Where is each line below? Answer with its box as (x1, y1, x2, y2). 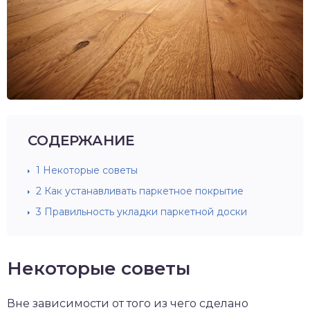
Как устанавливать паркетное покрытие (42, 184, 244, 197)
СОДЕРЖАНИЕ (28, 131, 134, 149)
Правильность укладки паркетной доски (42, 205, 247, 218)
